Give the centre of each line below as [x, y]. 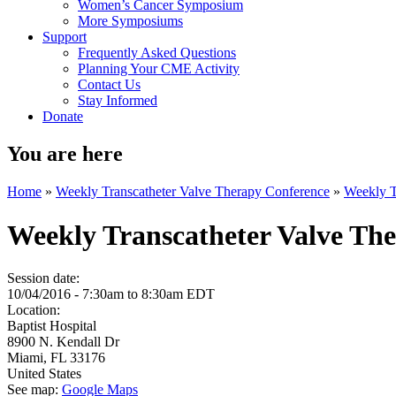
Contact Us [109, 85]
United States [44, 373]
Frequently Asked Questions [157, 53]
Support [65, 37]
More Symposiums [130, 21]
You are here [65, 154]
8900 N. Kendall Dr [63, 342]
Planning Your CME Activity [159, 69]
